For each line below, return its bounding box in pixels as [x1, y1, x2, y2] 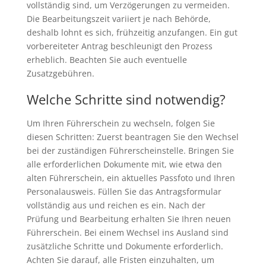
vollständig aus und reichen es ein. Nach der [26, 199, 205, 211]
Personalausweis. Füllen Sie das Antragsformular [26, 186, 221, 198]
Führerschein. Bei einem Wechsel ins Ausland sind [26, 227, 229, 239]
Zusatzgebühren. [26, 68, 94, 80]
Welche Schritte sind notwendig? [26, 90, 226, 109]
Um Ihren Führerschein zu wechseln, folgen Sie [26, 118, 215, 129]
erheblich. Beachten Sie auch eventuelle [26, 54, 187, 66]
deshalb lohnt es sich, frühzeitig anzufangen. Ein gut [26, 27, 237, 39]
